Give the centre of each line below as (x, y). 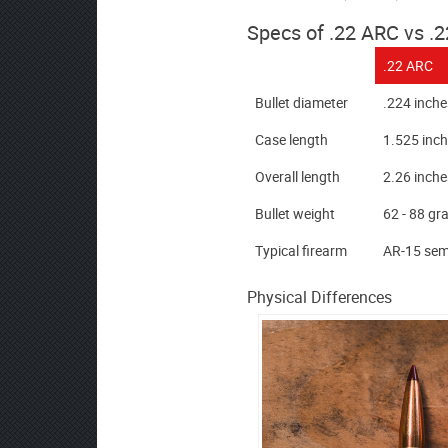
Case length (291, 140)
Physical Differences (319, 297)
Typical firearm (301, 251)
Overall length (297, 177)
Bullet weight (295, 214)
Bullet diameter (301, 103)
